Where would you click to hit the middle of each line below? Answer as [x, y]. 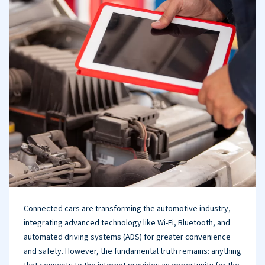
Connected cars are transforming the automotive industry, [127, 209]
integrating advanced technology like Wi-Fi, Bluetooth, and [127, 223]
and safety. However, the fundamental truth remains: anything [132, 251]
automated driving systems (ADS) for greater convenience [127, 237]
